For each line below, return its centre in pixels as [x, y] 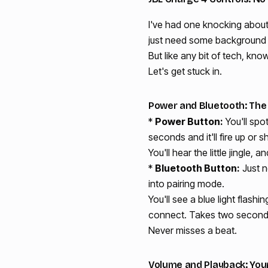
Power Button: [189, 121]
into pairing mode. [186, 183]
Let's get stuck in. [185, 71]
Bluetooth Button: [197, 168]
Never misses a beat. [193, 230]
